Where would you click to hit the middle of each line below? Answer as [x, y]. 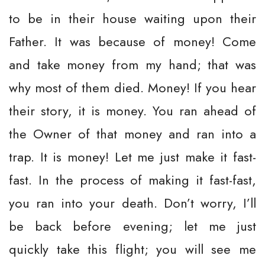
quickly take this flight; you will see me [132, 249]
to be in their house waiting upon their [132, 18]
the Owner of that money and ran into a [132, 134]
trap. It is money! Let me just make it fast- [132, 157]
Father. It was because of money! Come [132, 41]
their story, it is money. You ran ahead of [132, 111]
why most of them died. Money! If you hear [132, 88]
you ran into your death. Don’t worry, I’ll [132, 203]
